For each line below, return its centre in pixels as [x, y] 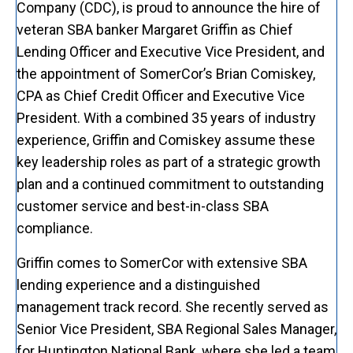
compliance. [55, 228]
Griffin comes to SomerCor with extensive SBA [162, 262]
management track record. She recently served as [173, 307]
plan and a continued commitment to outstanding [170, 184]
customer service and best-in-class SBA [143, 206]
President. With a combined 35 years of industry [166, 117]
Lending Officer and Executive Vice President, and [171, 51]
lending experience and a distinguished [138, 284]
